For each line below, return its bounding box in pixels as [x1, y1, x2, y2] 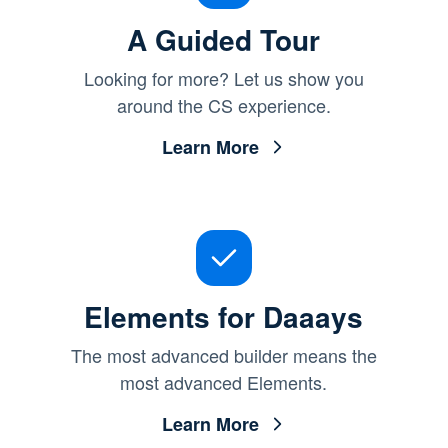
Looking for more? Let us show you [83, 64, 364, 91]
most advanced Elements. [120, 368, 328, 395]
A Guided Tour [127, 18, 321, 60]
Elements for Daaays [84, 295, 364, 337]
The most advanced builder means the [70, 341, 377, 368]
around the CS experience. [116, 91, 331, 118]
